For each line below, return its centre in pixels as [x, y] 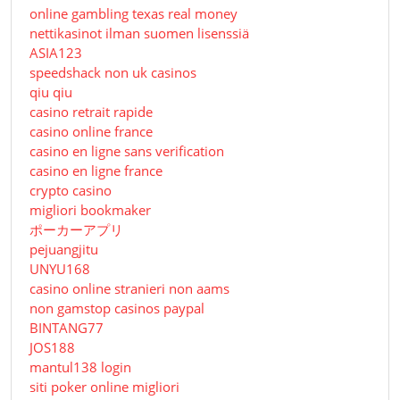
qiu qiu [51, 92]
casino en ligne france [96, 171]
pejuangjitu [64, 250]
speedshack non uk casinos [113, 73]
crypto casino [71, 191]
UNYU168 [60, 269]
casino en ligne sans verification [127, 151]
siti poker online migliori [104, 387]
